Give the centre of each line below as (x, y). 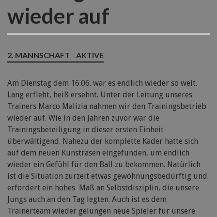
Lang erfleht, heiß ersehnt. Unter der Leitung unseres (100, 94)
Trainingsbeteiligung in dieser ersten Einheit (85, 129)
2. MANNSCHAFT (39, 55)
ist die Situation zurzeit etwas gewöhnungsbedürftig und (107, 176)
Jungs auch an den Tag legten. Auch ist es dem (87, 199)
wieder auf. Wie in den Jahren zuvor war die (83, 118)
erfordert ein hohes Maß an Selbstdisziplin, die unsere (103, 187)
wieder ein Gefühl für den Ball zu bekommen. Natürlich (104, 164)
